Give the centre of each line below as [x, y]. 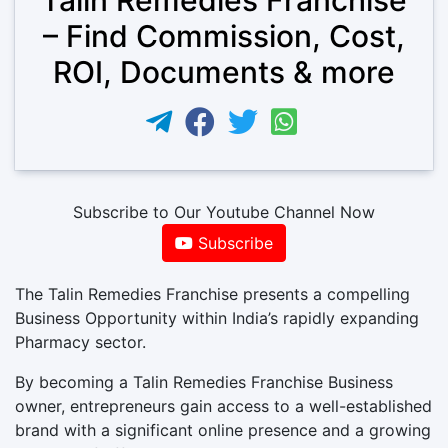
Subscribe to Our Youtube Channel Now [224, 211]
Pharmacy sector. [80, 341]
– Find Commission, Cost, [224, 35]
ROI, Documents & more [224, 71]
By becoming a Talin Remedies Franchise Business [204, 381]
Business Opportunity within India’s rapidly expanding [217, 317]
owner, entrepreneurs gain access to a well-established [223, 405]
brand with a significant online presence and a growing [223, 429]
